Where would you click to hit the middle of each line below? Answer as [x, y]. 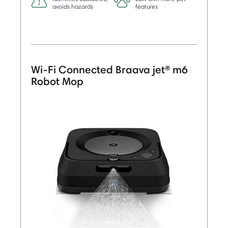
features [147, 7]
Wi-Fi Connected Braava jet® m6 [109, 70]
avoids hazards [73, 7]
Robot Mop [57, 81]
